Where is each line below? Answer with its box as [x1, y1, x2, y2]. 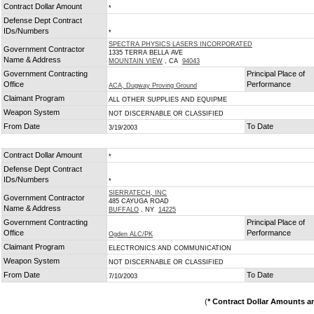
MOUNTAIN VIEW [109, 57, 163, 64]
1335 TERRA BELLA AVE [109, 49, 183, 56]
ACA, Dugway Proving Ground [109, 82, 197, 89]
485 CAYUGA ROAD [109, 198, 169, 205]
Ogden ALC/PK [109, 231, 153, 238]
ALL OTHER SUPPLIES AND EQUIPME [109, 96, 227, 103]
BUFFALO [109, 206, 139, 213]
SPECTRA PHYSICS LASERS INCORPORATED [109, 41, 252, 48]
